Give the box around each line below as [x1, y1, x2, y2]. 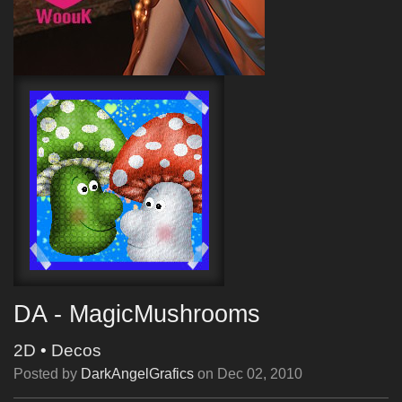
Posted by [13, 366, 81, 381]
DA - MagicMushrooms [13, 300, 260, 328]
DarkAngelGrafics [81, 366, 194, 381]
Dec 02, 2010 [217, 366, 302, 381]
